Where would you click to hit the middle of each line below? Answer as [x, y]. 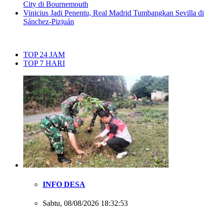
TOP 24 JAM [44, 55]
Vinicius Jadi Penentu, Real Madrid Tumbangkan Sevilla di [114, 13]
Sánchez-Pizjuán [49, 22]
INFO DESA [64, 184]
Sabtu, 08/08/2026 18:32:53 [85, 203]
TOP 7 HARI [44, 63]
